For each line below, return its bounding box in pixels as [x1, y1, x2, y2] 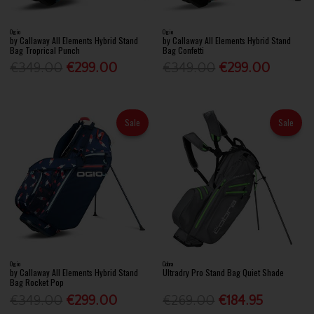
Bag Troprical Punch [10, 43, 81, 56]
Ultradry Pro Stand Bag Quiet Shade [163, 266, 285, 279]
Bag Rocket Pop [10, 276, 64, 289]
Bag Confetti [163, 43, 205, 56]
